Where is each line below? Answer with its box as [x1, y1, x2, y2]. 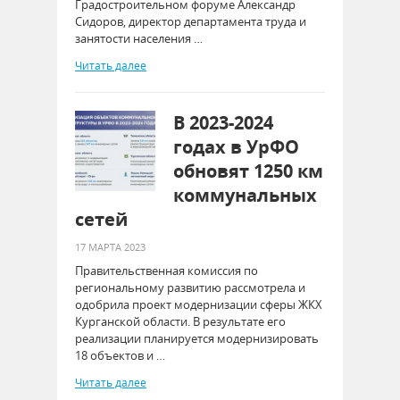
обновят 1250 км [173, 159, 323, 183]
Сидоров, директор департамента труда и [75, 13, 306, 29]
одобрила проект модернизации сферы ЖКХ [75, 296, 322, 312]
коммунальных [173, 183, 317, 207]
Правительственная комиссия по [75, 262, 258, 279]
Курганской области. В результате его [75, 313, 286, 329]
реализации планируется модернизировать [75, 330, 319, 346]
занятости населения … [75, 30, 203, 46]
